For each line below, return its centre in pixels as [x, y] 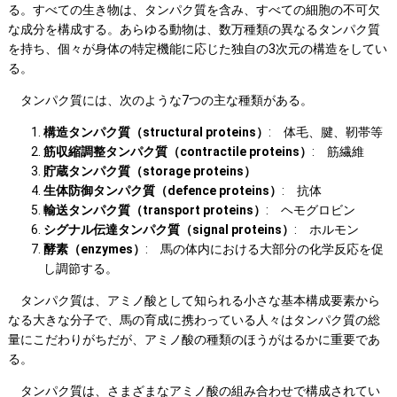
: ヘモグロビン [310, 210]
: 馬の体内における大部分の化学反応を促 [264, 249]
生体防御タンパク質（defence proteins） [162, 191]
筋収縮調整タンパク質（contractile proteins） [177, 152]
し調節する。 [80, 269]
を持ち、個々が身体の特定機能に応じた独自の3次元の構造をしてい [197, 49]
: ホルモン [326, 230]
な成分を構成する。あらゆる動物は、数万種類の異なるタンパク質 [194, 30]
